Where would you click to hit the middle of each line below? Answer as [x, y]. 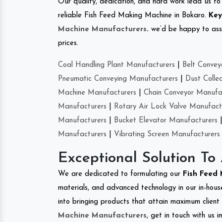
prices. [68, 43]
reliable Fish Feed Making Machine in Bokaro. [133, 15]
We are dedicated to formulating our [120, 174]
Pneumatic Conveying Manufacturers [118, 79]
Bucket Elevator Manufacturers [166, 120]
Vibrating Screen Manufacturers [167, 134]
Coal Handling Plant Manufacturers [116, 65]
